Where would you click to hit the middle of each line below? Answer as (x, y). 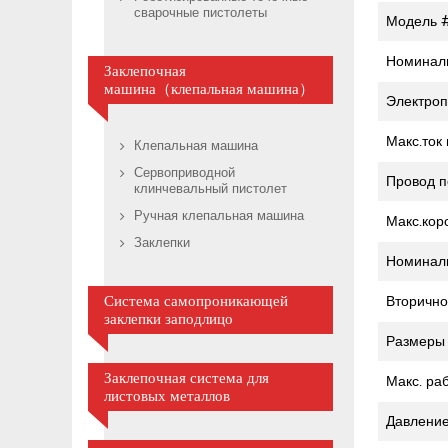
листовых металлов (167, 396)
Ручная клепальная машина (219, 217)
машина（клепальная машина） (209, 89)
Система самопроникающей (196, 301)
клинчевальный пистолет (210, 190)
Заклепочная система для (186, 378)
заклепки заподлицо (168, 319)
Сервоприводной (184, 174)
